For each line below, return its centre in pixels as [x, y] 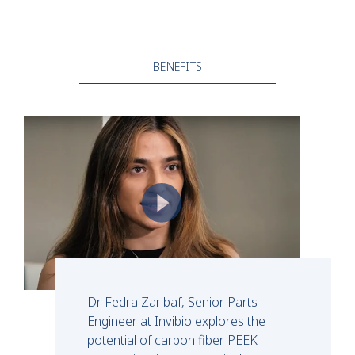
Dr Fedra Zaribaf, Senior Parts [172, 302]
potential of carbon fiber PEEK [172, 340]
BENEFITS [177, 66]
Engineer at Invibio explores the [176, 321]
